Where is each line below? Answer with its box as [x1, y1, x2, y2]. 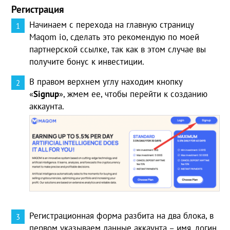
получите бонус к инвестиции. [29, 55, 145, 67]
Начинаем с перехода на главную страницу [29, 18, 195, 30]
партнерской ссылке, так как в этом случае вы [29, 43, 206, 55]
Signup [33, 88, 60, 100]
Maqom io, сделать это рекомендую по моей [29, 31, 200, 43]
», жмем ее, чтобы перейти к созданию [59, 88, 208, 100]
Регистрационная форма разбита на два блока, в [29, 210, 214, 222]
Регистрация [11, 3, 65, 15]
